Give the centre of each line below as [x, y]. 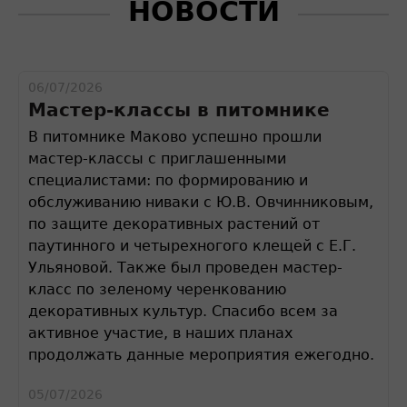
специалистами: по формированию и [168, 180]
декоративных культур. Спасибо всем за [183, 311]
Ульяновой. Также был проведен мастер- [185, 268]
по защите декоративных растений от [174, 224]
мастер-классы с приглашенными [157, 159]
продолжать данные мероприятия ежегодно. [201, 355]
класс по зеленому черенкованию [157, 289]
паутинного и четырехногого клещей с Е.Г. [192, 246]
